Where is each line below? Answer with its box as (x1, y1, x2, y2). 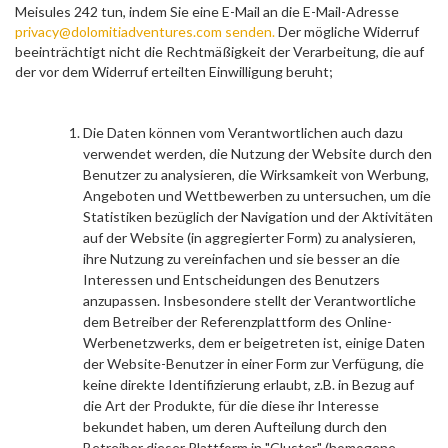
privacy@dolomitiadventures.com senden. (15, 23, 275, 40)
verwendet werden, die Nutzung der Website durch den (83, 145, 432, 162)
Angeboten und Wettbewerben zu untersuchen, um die (83, 187, 431, 204)
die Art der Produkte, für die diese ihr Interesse (83, 397, 379, 414)
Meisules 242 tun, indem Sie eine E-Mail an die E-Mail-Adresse (15, 3, 399, 20)
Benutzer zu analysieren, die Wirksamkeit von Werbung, (83, 166, 429, 183)
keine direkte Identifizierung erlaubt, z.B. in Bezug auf (83, 376, 414, 393)
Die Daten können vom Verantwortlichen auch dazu (83, 124, 403, 141)
